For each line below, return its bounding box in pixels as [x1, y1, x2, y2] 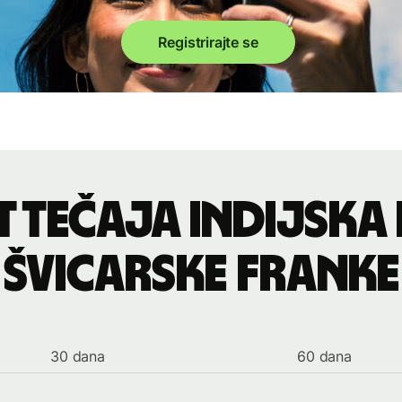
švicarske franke [3, 249, 399, 301]
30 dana [50, 347, 105, 365]
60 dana [297, 347, 352, 365]
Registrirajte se [158, 33, 258, 51]
